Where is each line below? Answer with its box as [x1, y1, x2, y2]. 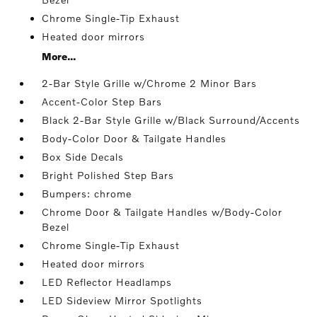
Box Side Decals [42, 151, 125, 163]
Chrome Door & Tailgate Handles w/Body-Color [42, 206, 283, 219]
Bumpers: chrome [42, 188, 132, 200]
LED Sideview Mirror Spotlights [42, 294, 203, 307]
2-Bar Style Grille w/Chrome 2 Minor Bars [42, 77, 258, 90]
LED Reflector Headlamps [42, 276, 173, 289]
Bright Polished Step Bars [42, 169, 175, 182]
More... [42, 50, 76, 63]
